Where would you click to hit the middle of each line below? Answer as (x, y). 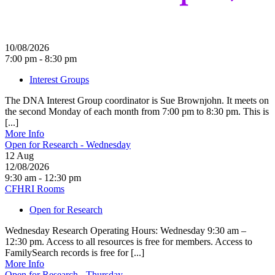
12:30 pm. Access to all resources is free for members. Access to (129, 241)
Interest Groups (59, 79)
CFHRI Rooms (35, 188)
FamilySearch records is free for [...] (75, 252)
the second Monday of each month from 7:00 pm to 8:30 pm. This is (137, 111)
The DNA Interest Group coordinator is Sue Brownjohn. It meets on (137, 100)
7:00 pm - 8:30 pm (41, 58)
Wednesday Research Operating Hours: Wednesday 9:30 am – (126, 230)
